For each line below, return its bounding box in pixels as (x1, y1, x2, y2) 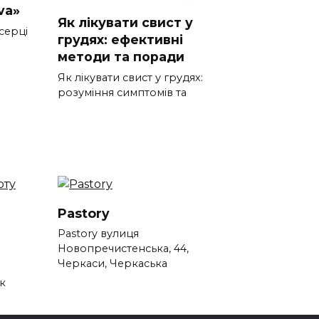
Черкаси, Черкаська (58, 257, 167, 271)
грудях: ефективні (58, 32, 183, 48)
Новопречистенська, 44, (58, 242, 189, 256)
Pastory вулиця (58, 227, 139, 241)
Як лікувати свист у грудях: (58, 71, 203, 85)
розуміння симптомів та (58, 86, 187, 100)
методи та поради (58, 49, 184, 65)
